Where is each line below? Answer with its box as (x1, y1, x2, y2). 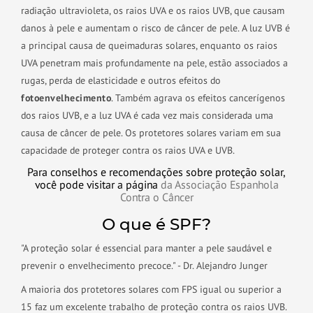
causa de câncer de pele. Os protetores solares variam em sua (21, 126, 281, 139)
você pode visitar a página (34, 177, 161, 191)
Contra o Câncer (119, 190, 194, 204)
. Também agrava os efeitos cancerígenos (111, 92, 285, 104)
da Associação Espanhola (160, 177, 279, 191)
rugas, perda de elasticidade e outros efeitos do (21, 74, 221, 87)
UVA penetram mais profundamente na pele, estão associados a (21, 57, 288, 69)
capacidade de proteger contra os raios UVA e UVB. (21, 144, 235, 156)
